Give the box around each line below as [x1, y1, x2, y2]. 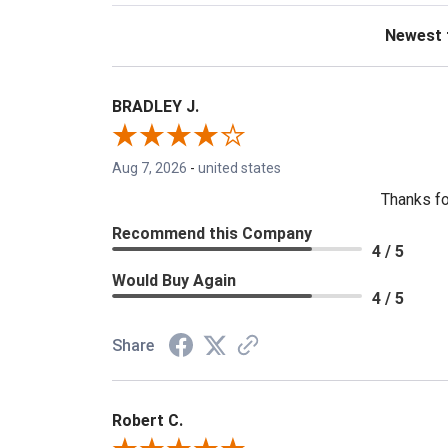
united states [198, 160, 281, 177]
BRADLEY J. [112, 97, 199, 116]
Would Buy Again [112, 271, 236, 291]
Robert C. [112, 411, 183, 431]
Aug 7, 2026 [112, 160, 187, 177]
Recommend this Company [112, 224, 312, 244]
